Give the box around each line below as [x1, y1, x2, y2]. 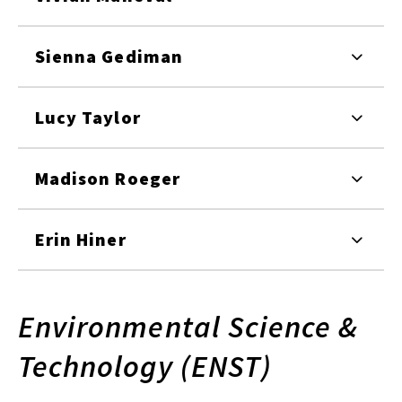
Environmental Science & [18, 307, 359, 345]
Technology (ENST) [18, 346, 273, 385]
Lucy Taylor [35, 105, 141, 128]
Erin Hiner [35, 227, 127, 250]
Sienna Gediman [35, 44, 183, 67]
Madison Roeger [35, 166, 180, 189]
